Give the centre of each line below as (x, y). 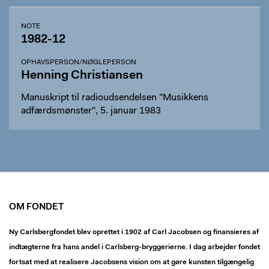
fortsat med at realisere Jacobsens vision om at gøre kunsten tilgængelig (131, 262)
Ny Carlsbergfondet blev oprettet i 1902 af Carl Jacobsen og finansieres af (134, 232)
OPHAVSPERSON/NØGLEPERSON (79, 62)
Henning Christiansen (82, 76)
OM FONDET (36, 207)
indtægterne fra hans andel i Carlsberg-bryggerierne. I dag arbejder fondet (134, 247)
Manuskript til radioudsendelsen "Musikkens (115, 98)
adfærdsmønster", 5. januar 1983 (91, 111)
